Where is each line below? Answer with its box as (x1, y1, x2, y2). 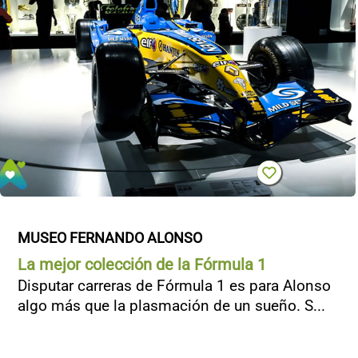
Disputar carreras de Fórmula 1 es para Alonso (18, 276, 331, 295)
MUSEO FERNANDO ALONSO (18, 229, 202, 246)
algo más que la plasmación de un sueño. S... (18, 296, 325, 315)
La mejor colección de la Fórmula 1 (18, 255, 266, 274)
